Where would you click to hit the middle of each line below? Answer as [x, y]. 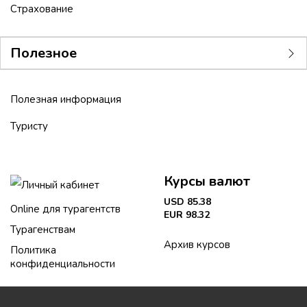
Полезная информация [66, 100]
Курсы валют [207, 182]
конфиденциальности [63, 264]
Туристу [29, 126]
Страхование [42, 9]
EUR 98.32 [187, 215]
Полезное [44, 53]
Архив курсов [197, 245]
